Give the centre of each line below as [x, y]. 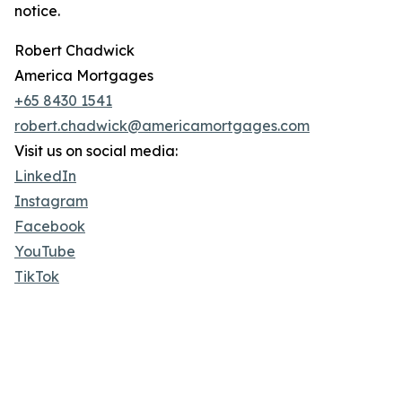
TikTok [37, 277]
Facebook [50, 227]
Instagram [51, 201]
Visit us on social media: [96, 151]
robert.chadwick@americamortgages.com [162, 126]
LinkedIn [45, 176]
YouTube [45, 252]
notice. [37, 11]
